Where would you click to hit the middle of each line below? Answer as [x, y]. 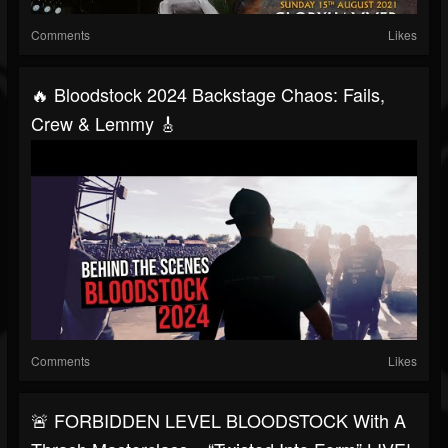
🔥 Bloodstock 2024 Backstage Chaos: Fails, [208, 94]
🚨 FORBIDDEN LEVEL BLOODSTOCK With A [218, 420]
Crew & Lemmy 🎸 [104, 123]
